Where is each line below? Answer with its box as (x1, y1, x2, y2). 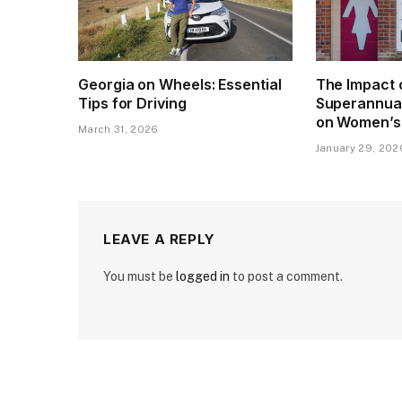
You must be (103, 269, 176, 284)
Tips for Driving (78, 94, 187, 113)
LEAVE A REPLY (103, 231, 215, 249)
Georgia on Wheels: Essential (78, 75, 282, 94)
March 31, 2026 (78, 124, 159, 135)
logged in (176, 269, 230, 284)
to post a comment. (230, 269, 343, 284)
